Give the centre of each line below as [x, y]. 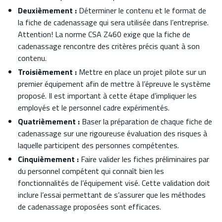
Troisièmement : [47, 72]
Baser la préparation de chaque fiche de [146, 121]
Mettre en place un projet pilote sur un [141, 72]
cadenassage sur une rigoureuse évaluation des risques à [112, 133]
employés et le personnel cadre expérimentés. [94, 107]
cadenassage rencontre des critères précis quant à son [109, 46]
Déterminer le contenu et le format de [141, 10]
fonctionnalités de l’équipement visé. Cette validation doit [114, 183]
